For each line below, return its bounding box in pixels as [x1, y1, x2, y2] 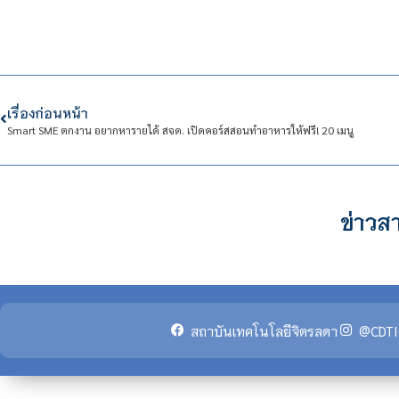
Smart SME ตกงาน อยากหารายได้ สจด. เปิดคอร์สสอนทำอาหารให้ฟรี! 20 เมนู [7, 122, 354, 137]
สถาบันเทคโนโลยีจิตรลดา [191, 321, 338, 339]
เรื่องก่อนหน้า [7, 102, 88, 121]
